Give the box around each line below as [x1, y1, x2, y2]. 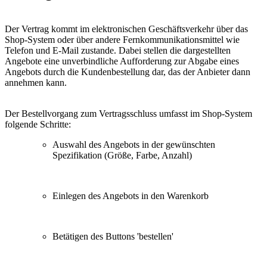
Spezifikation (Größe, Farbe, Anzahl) [52, 150, 192, 161]
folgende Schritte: [5, 119, 71, 130]
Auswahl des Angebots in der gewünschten [52, 139, 215, 150]
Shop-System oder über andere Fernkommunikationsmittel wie [5, 35, 240, 45]
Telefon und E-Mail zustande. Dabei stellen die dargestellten [5, 45, 231, 56]
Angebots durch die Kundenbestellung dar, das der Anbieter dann [5, 67, 250, 77]
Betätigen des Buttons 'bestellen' [52, 231, 173, 242]
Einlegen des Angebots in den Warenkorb [52, 191, 209, 201]
